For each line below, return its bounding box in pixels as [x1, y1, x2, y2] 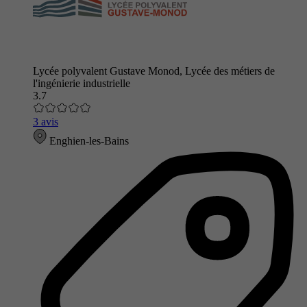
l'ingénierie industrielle [33, 77, 130, 89]
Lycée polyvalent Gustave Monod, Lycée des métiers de [33, 64, 275, 77]
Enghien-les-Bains [47, 134, 129, 147]
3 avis [33, 115, 58, 127]
